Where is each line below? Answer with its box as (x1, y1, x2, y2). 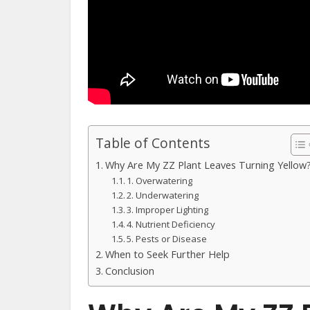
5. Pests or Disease (127, 232, 208, 246)
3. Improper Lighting (127, 203, 209, 217)
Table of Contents (95, 134, 210, 153)
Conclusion (104, 264, 154, 278)
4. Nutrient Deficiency (127, 218, 216, 231)
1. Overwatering (127, 174, 193, 188)
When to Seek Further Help (104, 248, 230, 262)
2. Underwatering (127, 189, 199, 202)
